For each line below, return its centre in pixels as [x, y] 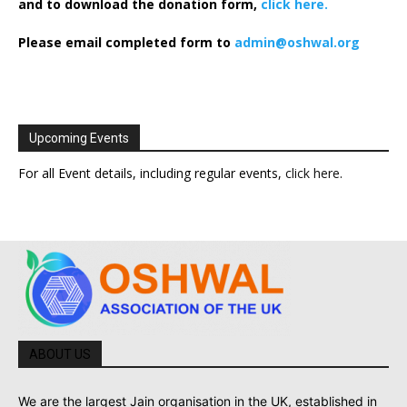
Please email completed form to [126, 42]
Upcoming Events [79, 138]
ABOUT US [60, 354]
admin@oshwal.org [297, 42]
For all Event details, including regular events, [152, 173]
